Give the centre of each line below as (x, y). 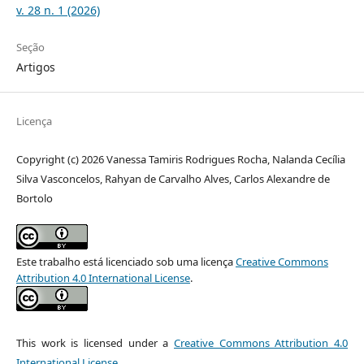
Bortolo (34, 198)
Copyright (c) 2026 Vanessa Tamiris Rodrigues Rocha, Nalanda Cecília (180, 159)
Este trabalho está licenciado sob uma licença (126, 261)
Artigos (35, 67)
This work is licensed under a (95, 342)
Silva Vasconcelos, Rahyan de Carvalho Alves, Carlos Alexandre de (173, 178)
